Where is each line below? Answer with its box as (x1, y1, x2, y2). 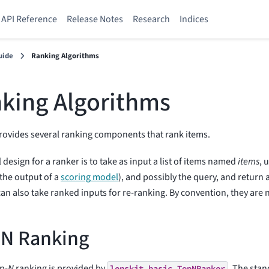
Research (133, 13, 170, 26)
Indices (180, 13, 208, 26)
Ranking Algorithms (31, 50, 100, 61)
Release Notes (67, 13, 123, 26)
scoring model (61, 170, 118, 184)
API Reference (1, 13, 57, 26)
